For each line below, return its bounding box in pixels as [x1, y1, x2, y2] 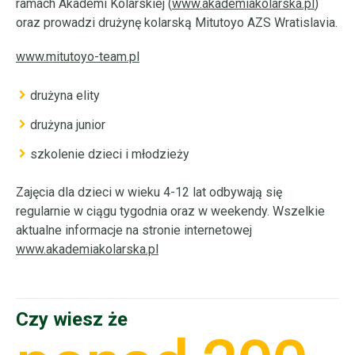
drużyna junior [30, 116, 105, 132]
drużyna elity [30, 87, 100, 103]
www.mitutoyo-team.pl [16, 49, 139, 65]
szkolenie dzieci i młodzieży [30, 146, 189, 162]
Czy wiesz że [16, 307, 128, 330]
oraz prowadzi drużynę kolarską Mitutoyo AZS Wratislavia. [16, 15, 338, 31]
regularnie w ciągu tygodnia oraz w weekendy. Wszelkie [16, 203, 325, 219]
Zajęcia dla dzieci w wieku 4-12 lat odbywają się [16, 184, 282, 200]
